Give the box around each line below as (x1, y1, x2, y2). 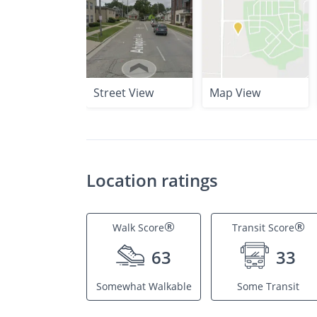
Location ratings (86, 168, 218, 192)
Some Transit (237, 279, 299, 293)
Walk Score (113, 221, 164, 234)
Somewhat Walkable (96, 279, 192, 293)
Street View (93, 85, 154, 100)
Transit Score (231, 221, 294, 234)
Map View (209, 85, 260, 100)
